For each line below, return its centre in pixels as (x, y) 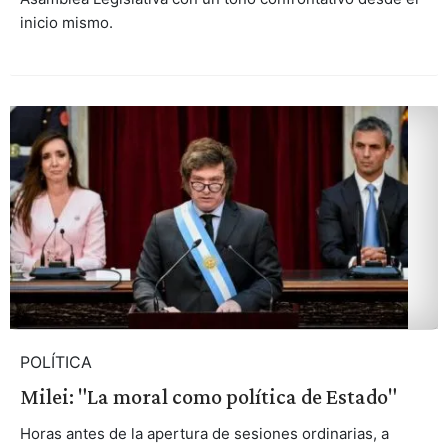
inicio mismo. (66, 23)
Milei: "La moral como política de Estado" (208, 396)
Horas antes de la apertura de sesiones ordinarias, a (204, 433)
